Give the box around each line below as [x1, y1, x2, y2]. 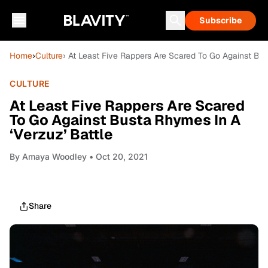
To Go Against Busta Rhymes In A [10, 111, 241, 129]
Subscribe [199, 15, 242, 26]
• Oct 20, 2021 [87, 151, 148, 162]
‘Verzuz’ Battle [10, 125, 113, 144]
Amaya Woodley [22, 151, 87, 162]
